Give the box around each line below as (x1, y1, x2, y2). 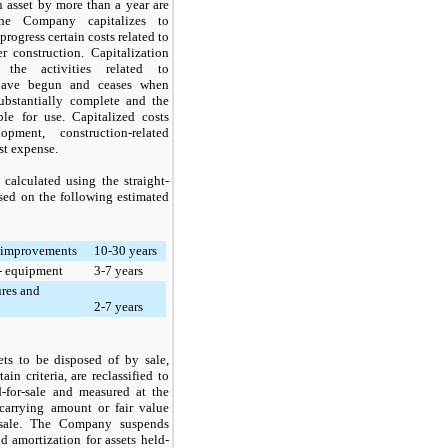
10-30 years (94, 242, 157, 258)
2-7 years (94, 298, 143, 314)
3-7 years (94, 262, 143, 278)
